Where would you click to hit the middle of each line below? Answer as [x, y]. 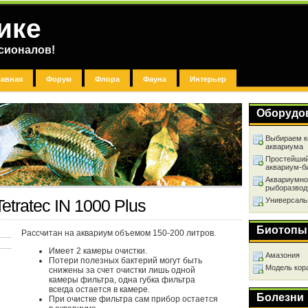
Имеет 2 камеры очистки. [98, 251]
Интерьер [208, 79]
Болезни [280, 297]
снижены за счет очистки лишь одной [122, 270]
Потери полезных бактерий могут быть [125, 261]
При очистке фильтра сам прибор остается [133, 299]
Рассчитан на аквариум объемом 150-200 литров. [119, 233]
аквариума [284, 146]
